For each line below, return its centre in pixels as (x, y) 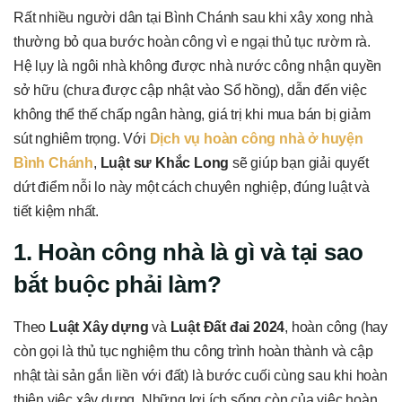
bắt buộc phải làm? (118, 284)
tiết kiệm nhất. (57, 211)
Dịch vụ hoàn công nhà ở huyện (256, 138)
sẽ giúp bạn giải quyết (299, 162)
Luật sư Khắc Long (165, 162)
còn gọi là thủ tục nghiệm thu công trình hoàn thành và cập (193, 351)
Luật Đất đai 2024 (227, 327)
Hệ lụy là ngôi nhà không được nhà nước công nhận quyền (198, 66)
